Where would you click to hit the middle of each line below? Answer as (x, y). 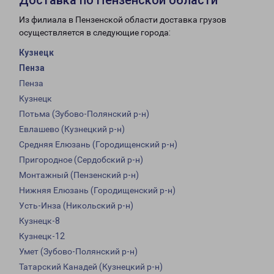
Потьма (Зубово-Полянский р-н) (84, 114)
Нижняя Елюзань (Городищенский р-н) (97, 191)
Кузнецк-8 (39, 221)
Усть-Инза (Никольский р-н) (76, 206)
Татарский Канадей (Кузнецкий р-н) (91, 267)
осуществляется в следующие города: (95, 33)
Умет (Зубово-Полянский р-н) (78, 252)
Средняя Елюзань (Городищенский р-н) (98, 145)
